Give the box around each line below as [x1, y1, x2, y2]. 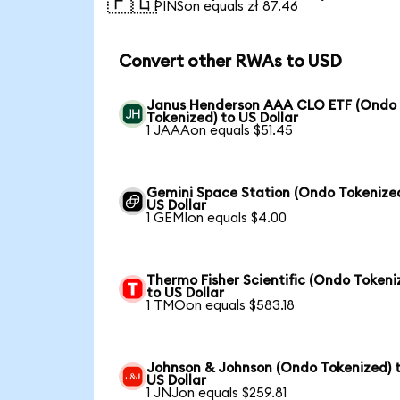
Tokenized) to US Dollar [146, 111, 299, 125]
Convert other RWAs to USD [118, 53, 342, 71]
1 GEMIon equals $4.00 [146, 211, 287, 225]
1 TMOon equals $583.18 [146, 298, 296, 312]
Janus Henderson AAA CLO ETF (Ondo [146, 98, 397, 112]
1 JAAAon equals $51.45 [146, 123, 294, 137]
